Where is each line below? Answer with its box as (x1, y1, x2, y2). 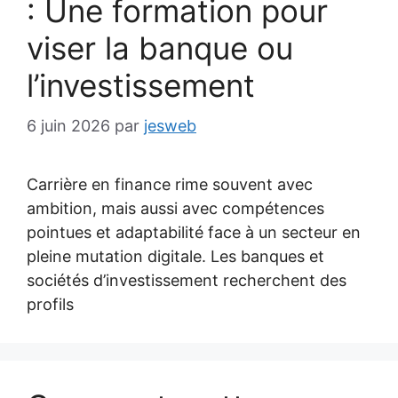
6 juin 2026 (27, 116, 110, 135)
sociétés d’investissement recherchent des (27, 271, 346, 290)
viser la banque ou (27, 29, 293, 67)
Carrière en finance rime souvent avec (27, 175, 313, 194)
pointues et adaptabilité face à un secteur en (27, 223, 361, 242)
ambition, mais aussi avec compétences (27, 199, 324, 218)
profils (27, 295, 74, 314)
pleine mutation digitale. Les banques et (27, 247, 324, 266)
